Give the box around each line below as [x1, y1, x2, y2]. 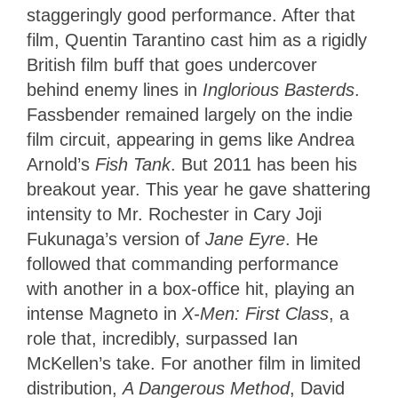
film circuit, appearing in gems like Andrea [27, 129, 354, 149]
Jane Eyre [205, 228, 285, 249]
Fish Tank [95, 154, 171, 174]
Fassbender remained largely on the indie [27, 104, 353, 124]
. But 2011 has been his [171, 154, 357, 174]
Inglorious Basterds [203, 79, 354, 99]
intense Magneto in [27, 303, 182, 323]
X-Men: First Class [182, 303, 329, 323]
